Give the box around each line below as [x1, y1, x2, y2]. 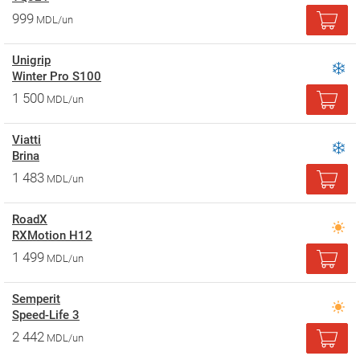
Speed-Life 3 [12, 308, 80, 322]
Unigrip [12, 53, 51, 67]
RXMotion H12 [12, 228, 92, 243]
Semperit [12, 292, 60, 306]
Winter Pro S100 [12, 69, 101, 84]
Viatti [12, 133, 41, 147]
